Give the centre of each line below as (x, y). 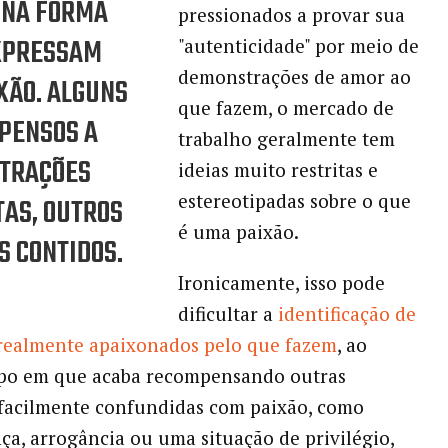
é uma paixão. (238, 231)
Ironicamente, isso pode (281, 282)
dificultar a (227, 313)
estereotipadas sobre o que (294, 200)
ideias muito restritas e (277, 169)
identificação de (346, 313)
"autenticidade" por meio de (298, 45)
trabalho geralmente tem (286, 138)
